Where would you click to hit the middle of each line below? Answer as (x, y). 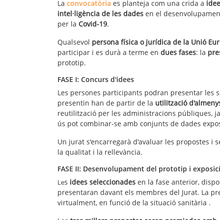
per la (68, 24)
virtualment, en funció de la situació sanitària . (134, 203)
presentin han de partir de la (106, 103)
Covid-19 (93, 24)
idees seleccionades (104, 182)
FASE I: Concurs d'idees (96, 80)
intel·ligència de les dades (100, 14)
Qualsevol (75, 42)
